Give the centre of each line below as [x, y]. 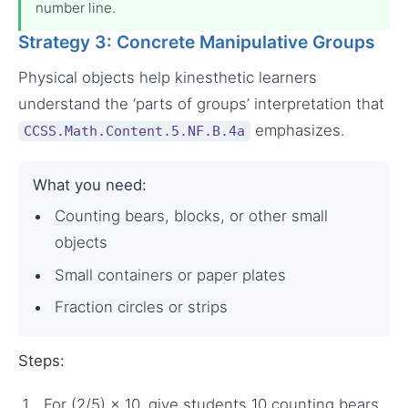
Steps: [41, 361]
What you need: [90, 184]
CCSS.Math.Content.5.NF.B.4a [135, 132]
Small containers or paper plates [170, 275]
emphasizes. [298, 131]
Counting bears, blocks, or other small [191, 216]
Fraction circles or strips [141, 306]
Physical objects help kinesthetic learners [168, 78]
